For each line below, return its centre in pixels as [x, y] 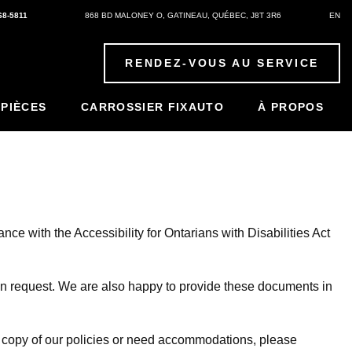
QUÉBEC [229, 16]
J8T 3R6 [266, 16]
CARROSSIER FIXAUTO [152, 107]
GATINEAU [187, 16]
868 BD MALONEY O [124, 16]
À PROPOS [291, 107]
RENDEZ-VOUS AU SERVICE [222, 63]
